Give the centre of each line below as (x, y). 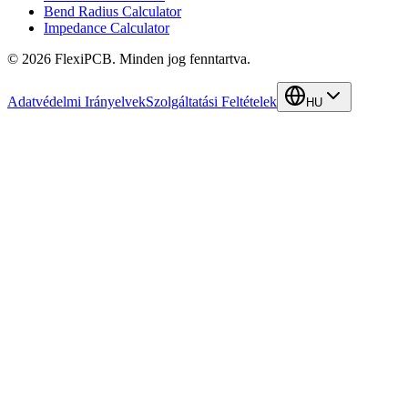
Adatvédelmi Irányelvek (76, 102)
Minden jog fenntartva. (185, 59)
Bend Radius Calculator (112, 12)
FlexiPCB (83, 59)
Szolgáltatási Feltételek (211, 102)
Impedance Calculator (107, 28)
